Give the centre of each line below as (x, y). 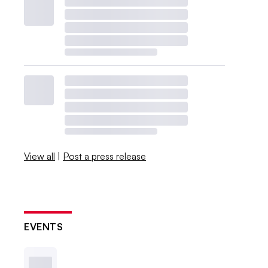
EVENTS (44, 226)
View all (40, 156)
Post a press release (105, 156)
